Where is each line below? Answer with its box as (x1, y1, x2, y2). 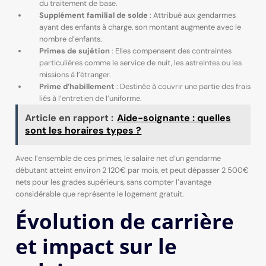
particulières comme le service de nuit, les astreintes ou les (39, 58, 242, 68)
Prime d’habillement (39, 81, 115, 92)
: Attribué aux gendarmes (147, 10, 236, 21)
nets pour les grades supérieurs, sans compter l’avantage (15, 176, 211, 187)
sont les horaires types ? (25, 124, 142, 137)
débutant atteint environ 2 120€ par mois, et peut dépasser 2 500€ (15, 164, 249, 175)
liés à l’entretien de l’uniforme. (39, 93, 142, 104)
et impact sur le (15, 232, 177, 261)
